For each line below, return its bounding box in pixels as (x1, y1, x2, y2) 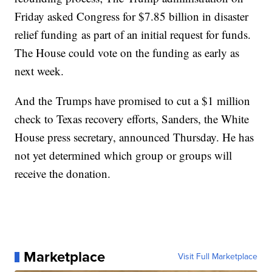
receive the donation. (15, 166, 111, 182)
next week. (15, 63, 64, 79)
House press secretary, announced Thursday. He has (15, 129, 254, 145)
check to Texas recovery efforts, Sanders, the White (15, 111, 250, 127)
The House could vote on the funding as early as (15, 45, 240, 61)
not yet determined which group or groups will (15, 148, 233, 163)
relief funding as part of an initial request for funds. (15, 27, 251, 42)
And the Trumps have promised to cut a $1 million (15, 93, 251, 109)
